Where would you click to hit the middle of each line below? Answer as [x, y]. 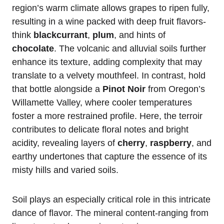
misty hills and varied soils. [65, 170]
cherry [131, 143]
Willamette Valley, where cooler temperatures [102, 102]
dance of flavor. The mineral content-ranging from [110, 213]
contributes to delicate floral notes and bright [100, 129]
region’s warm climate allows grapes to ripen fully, [111, 8]
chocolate [33, 48]
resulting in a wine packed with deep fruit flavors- [109, 21]
